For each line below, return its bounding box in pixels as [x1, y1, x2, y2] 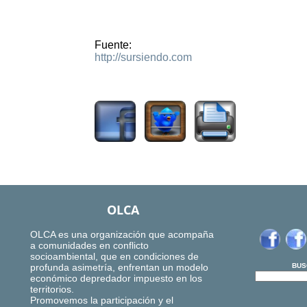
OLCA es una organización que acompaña [30, 229, 214, 241]
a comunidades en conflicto [30, 240, 149, 251]
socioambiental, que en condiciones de [30, 251, 199, 262]
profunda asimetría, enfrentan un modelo [30, 262, 208, 273]
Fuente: [95, 39, 132, 51]
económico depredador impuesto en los [30, 273, 202, 284]
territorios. [30, 284, 74, 295]
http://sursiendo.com [95, 51, 192, 64]
